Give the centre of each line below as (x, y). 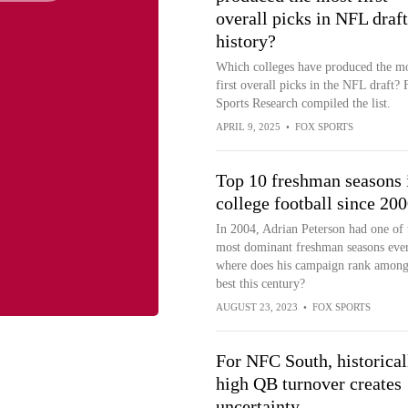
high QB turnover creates (308, 383)
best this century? (260, 284)
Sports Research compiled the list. (303, 103)
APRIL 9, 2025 (248, 127)
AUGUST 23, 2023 (256, 307)
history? (245, 41)
